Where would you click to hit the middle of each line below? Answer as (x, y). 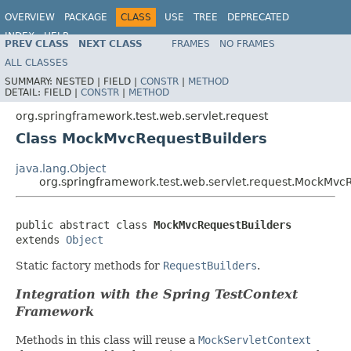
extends (41, 239)
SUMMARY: (30, 81)
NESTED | (80, 81)
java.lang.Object (61, 168)
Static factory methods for (89, 265)
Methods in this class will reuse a (107, 340)
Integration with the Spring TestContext (157, 294)
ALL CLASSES (36, 62)
